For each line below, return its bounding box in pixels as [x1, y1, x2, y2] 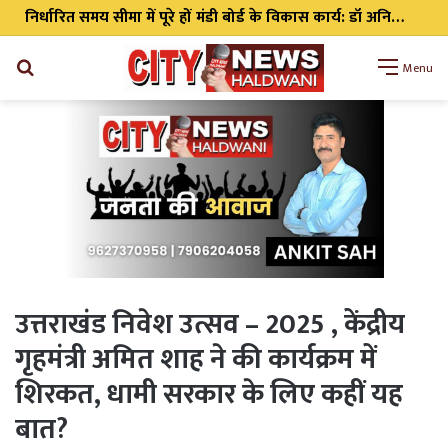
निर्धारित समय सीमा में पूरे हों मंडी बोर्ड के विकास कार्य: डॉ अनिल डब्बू [391, 21, 404, 49]
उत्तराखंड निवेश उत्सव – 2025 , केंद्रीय [15, 301, 405, 349]
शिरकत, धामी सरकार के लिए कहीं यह [15, 371, 403, 419]
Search [34, 52, 79, 80]
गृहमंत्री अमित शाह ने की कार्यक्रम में [15, 336, 377, 384]
